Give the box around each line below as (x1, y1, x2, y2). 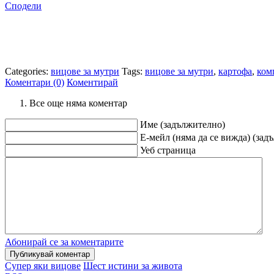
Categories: (5, 65, 51, 76)
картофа (218, 65, 252, 76)
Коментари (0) (5, 76, 64, 87)
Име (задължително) (140, 119, 225, 130)
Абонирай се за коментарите (5, 236, 124, 247)
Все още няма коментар (29, 97, 127, 108)
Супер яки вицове (5, 260, 81, 271)
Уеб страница (140, 144, 196, 155)
